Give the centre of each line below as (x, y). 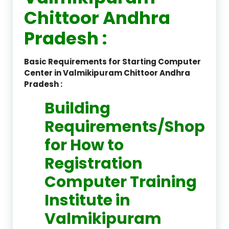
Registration (94, 163)
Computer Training (121, 182)
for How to (84, 145)
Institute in (87, 200)
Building (77, 108)
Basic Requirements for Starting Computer (112, 61)
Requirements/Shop (125, 127)
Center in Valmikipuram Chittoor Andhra (107, 73)
